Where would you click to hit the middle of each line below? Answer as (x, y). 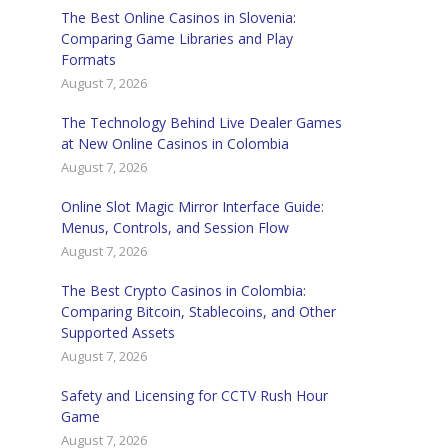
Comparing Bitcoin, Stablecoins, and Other (198, 311)
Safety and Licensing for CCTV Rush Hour (194, 395)
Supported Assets (118, 332)
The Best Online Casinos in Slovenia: (178, 17)
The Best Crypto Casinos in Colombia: (183, 290)
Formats (88, 59)
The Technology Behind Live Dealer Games (201, 122)
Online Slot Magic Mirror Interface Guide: (192, 206)
